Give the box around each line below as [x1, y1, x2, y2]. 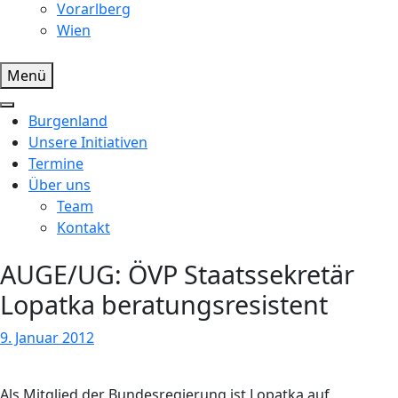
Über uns [28, 175, 91, 195]
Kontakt [57, 218, 110, 237]
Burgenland [28, 111, 107, 131]
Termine [28, 154, 84, 173]
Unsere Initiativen [28, 132, 147, 152]
